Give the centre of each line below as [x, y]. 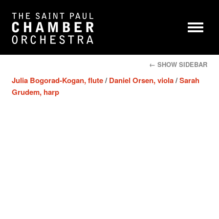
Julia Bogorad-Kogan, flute [57, 80]
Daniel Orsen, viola [141, 80]
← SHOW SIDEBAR [178, 64]
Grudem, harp [35, 92]
